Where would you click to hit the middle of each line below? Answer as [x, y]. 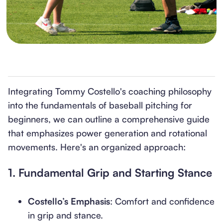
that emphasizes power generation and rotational [108, 133]
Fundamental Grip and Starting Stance [115, 172]
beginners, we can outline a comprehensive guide [109, 119]
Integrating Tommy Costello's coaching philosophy [110, 91]
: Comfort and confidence [162, 201]
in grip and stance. [65, 215]
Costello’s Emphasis [69, 201]
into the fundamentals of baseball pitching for [100, 105]
